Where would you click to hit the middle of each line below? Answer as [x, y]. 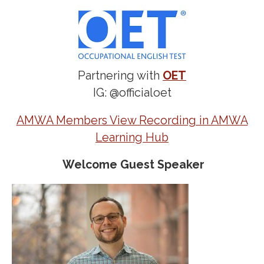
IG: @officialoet [132, 93]
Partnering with [120, 76]
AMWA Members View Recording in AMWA [132, 120]
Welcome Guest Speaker [132, 165]
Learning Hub [132, 137]
